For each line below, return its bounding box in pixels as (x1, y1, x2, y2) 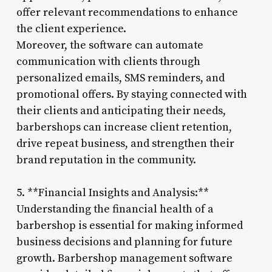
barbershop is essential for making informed (16, 218, 243, 233)
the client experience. (16, 21, 126, 36)
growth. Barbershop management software (16, 251, 233, 265)
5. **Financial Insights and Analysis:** (16, 185, 209, 200)
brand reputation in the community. (16, 152, 196, 167)
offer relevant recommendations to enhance (16, 5, 238, 19)
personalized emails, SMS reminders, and (16, 70, 225, 85)
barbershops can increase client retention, (16, 120, 232, 134)
